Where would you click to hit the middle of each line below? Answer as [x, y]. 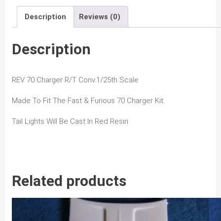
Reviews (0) [99, 17]
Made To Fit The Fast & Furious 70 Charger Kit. [88, 101]
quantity [24, 17]
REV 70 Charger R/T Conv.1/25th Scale [75, 80]
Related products [69, 181]
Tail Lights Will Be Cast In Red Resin [70, 122]
